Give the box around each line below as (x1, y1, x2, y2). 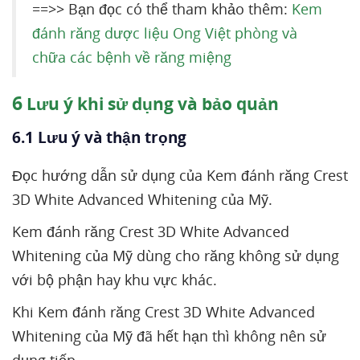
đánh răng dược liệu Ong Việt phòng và (32, 23, 297, 43)
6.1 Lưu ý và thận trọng (12, 127, 190, 148)
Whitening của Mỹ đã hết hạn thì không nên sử (12, 326, 326, 346)
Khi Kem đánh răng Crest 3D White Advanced (12, 302, 315, 321)
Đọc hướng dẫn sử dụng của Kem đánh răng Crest (12, 166, 348, 185)
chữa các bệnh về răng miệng (32, 47, 231, 67)
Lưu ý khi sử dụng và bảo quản (22, 92, 279, 115)
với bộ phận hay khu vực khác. (12, 270, 217, 289)
